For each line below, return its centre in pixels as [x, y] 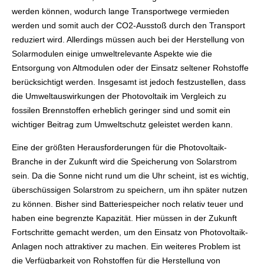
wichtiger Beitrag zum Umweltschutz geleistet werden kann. [122, 124]
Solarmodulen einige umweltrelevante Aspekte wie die [112, 53]
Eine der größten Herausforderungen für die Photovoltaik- [119, 148]
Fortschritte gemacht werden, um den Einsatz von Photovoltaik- [130, 232]
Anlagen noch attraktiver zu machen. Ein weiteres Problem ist [126, 247]
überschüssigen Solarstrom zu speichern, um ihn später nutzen [130, 190]
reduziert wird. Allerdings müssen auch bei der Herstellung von [128, 39]
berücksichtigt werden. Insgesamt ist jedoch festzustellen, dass [129, 82]
